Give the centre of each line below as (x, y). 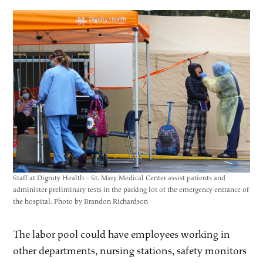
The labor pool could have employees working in (122, 234)
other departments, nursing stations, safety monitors (130, 251)
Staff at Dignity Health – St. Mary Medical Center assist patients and (119, 178)
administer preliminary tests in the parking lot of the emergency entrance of (131, 190)
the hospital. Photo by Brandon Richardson (81, 201)
